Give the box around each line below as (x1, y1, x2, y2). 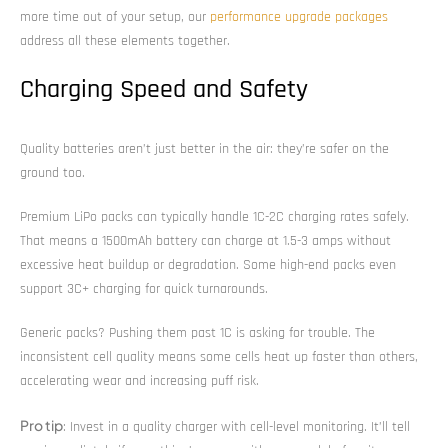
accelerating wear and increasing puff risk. (20, 371, 259, 390)
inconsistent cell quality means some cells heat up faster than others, (20, 347, 418, 366)
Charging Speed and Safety (20, 72, 308, 106)
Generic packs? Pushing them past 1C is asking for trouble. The (20, 323, 375, 342)
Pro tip (20, 415, 63, 434)
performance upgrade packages (210, 7, 388, 26)
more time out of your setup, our (20, 7, 210, 26)
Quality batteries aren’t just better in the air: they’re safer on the (20, 139, 389, 158)
